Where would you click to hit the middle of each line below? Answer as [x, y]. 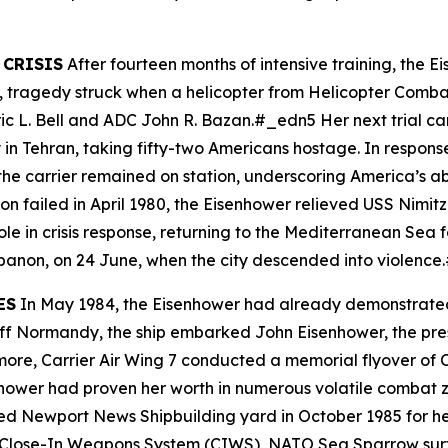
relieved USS [344, 204]
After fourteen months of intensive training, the [246, 64]
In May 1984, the [84, 304]
